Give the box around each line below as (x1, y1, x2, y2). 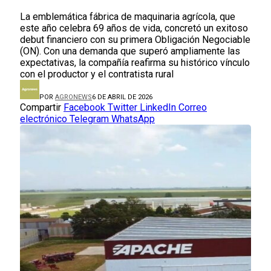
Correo (178, 101, 207, 113)
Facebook (64, 101, 105, 113)
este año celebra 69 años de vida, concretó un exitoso (20, 22, 248, 34)
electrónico (20, 113, 67, 125)
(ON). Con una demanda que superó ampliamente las (20, 45, 240, 57)
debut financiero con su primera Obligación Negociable (20, 33, 250, 45)
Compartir (20, 101, 64, 113)
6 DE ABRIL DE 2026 (92, 93, 152, 101)
